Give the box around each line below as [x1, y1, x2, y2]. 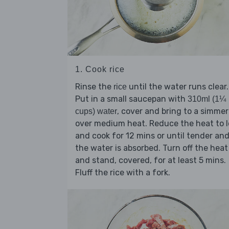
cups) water [75, 106, 117, 116]
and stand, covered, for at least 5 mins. [75, 155, 226, 165]
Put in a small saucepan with [75, 94, 188, 104]
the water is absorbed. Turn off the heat [75, 143, 228, 153]
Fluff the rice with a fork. [75, 167, 170, 177]
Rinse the [75, 81, 113, 91]
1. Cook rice [75, 64, 125, 74]
